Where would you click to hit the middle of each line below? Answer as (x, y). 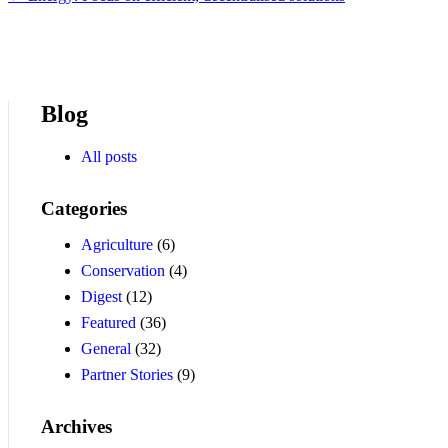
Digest (101, 297)
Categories (84, 209)
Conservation (123, 271)
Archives (76, 427)
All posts (109, 157)
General (106, 349)
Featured (108, 323)
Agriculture (117, 245)
